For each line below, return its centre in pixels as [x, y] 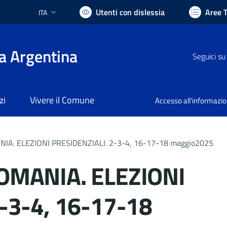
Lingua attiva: [58, 17]
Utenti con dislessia [130, 12]
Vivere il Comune [62, 100]
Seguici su [209, 56]
